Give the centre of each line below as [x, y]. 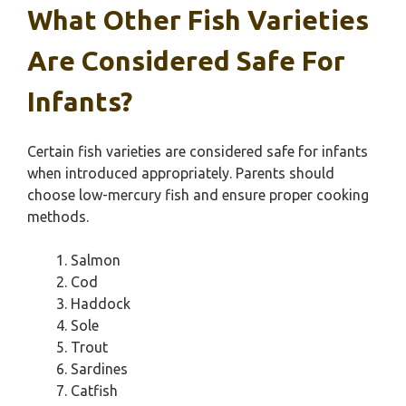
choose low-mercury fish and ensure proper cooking [198, 195]
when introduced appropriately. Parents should [181, 173]
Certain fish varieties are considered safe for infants [198, 151]
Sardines [99, 369]
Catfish [94, 391]
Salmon [96, 260]
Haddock [101, 304]
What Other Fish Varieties [198, 20]
